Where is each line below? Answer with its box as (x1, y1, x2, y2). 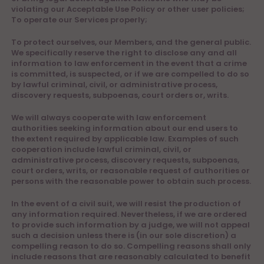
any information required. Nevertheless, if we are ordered (11, 209, 247, 220)
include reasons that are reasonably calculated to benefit (11, 251, 250, 262)
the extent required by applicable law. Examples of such (11, 133, 239, 144)
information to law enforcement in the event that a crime (11, 58, 247, 69)
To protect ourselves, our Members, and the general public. (11, 37, 251, 48)
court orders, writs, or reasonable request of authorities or (11, 165, 250, 176)
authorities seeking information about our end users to (11, 123, 238, 134)
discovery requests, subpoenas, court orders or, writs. (11, 90, 229, 101)
